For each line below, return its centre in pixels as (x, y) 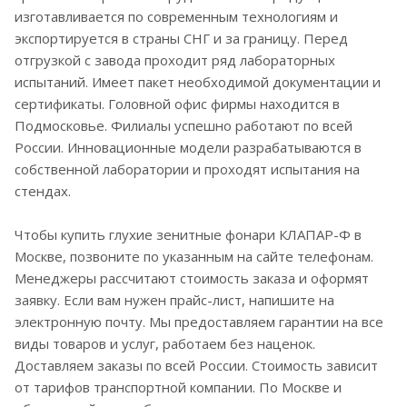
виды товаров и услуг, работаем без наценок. (165, 344)
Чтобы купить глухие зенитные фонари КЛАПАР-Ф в (188, 235)
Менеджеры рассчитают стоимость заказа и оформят (192, 278)
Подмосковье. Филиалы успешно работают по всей (184, 126)
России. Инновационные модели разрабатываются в (188, 148)
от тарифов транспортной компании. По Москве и (178, 387)
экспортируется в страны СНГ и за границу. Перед (181, 39)
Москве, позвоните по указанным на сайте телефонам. (194, 257)
